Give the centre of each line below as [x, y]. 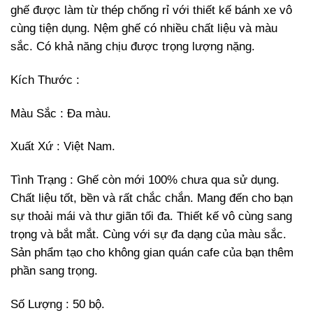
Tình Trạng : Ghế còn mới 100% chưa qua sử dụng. [145, 180]
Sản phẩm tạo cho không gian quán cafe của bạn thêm [152, 253]
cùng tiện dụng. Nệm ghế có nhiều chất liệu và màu [144, 28]
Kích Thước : [45, 80]
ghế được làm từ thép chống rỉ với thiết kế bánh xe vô [151, 10]
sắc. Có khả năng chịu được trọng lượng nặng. [133, 46]
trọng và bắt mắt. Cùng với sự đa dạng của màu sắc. [148, 235]
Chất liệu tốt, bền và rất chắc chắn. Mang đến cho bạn [152, 198]
